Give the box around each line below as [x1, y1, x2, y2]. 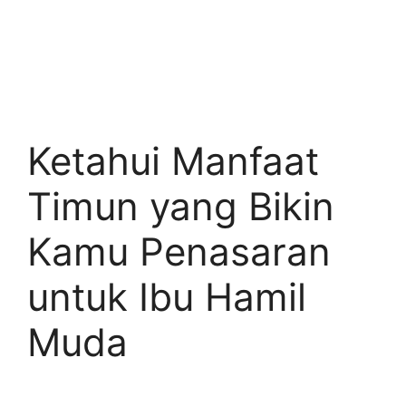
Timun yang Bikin [27, 183, 334, 229]
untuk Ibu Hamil [27, 274, 306, 320]
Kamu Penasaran [27, 228, 331, 275]
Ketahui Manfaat [27, 138, 319, 184]
